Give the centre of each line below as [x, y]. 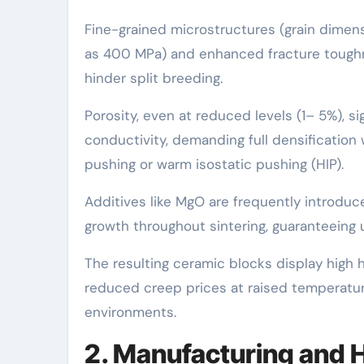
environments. [130, 312]
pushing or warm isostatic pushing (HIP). [214, 164]
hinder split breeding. [154, 78]
